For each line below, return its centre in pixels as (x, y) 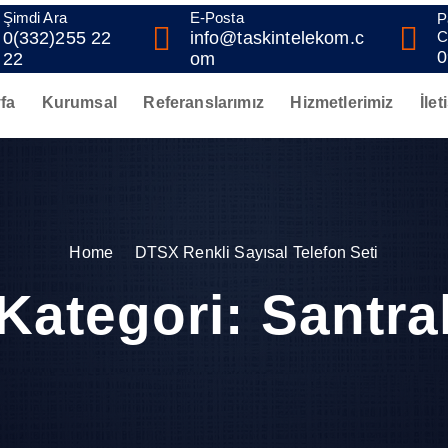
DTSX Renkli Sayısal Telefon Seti (256, 252)
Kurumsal (79, 102)
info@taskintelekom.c (276, 37)
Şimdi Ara (34, 17)
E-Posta (216, 17)
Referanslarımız (203, 102)
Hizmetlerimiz (342, 102)
